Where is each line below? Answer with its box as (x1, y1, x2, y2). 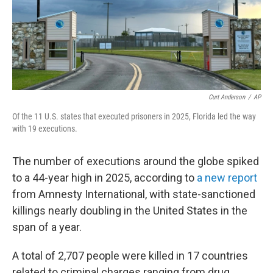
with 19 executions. (12, 124, 77, 133)
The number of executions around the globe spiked (12, 155, 259, 168)
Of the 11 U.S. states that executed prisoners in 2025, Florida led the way (12, 112, 256, 121)
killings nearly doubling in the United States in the (12, 204, 247, 217)
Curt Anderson (208, 93, 245, 101)
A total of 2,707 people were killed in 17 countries (12, 249, 248, 262)
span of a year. (12, 221, 82, 233)
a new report (197, 171, 257, 184)
